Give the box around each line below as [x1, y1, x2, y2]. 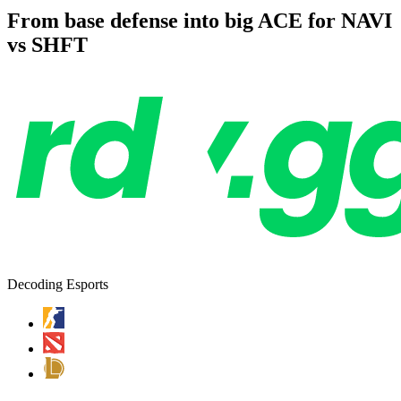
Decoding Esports [7, 276, 108, 292]
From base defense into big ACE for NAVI [7, 8, 392, 32]
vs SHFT [7, 32, 88, 56]
